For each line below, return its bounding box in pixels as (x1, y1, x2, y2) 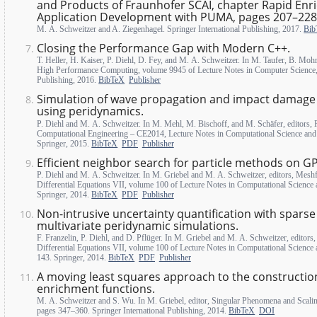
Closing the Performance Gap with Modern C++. (37, 40, 291, 57)
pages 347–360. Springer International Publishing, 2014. (37, 305, 229, 316)
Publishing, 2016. (37, 75, 99, 86)
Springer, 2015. (37, 138, 92, 149)
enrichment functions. (37, 280, 156, 296)
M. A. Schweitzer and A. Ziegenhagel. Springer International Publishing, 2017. (37, 24, 304, 35)
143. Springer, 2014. (37, 252, 109, 263)
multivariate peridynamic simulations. (37, 217, 239, 234)
